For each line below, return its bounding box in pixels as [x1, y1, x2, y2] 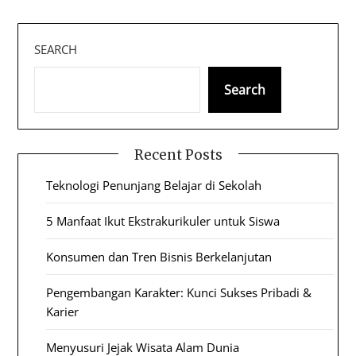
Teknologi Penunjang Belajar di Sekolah [46, 177, 262, 194]
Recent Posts [133, 146, 222, 164]
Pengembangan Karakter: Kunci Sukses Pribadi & [46, 284, 312, 301]
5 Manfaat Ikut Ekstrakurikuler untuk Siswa [46, 213, 281, 230]
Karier [46, 304, 79, 320]
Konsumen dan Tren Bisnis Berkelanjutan [46, 249, 273, 265]
